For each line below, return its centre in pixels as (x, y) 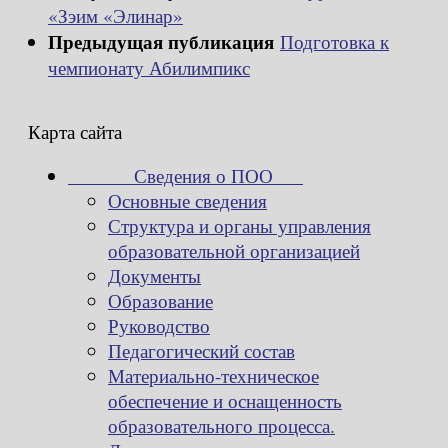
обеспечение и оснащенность (225, 401)
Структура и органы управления (239, 226)
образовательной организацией (234, 251)
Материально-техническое (213, 376)
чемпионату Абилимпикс (149, 67)
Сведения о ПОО (185, 176)
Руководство (159, 326)
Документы (154, 276)
